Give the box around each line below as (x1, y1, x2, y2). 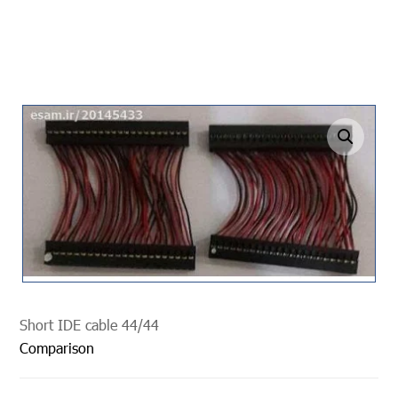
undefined (280, 131, 329, 143)
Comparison (20, 338, 95, 356)
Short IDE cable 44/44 (20, 315, 160, 333)
